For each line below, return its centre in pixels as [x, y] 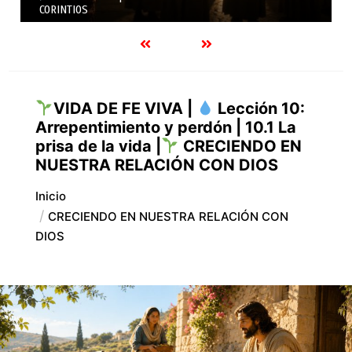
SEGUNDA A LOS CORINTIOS [104, 9]
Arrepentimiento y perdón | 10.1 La [165, 127]
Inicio [50, 196]
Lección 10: [260, 108]
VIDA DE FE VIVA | [125, 108]
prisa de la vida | [98, 146]
